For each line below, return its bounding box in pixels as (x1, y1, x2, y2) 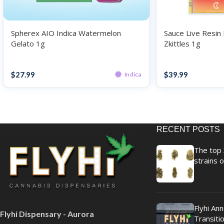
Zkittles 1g (163, 38, 200, 49)
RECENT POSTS (156, 125, 220, 134)
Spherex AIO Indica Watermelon (11, 28, 121, 38)
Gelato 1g (11, 38, 45, 49)
